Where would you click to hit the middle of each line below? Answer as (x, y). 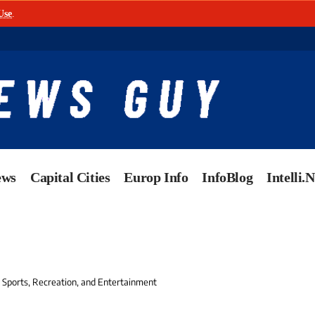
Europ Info (156, 178)
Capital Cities (70, 178)
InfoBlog (227, 178)
